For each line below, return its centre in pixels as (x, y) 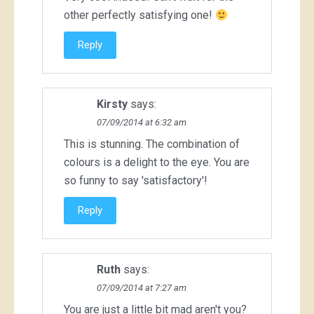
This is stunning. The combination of (152, 144)
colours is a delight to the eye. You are (157, 163)
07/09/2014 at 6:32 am (142, 123)
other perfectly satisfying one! (139, 15)
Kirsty (112, 104)
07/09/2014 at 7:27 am (142, 288)
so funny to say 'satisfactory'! (136, 181)
